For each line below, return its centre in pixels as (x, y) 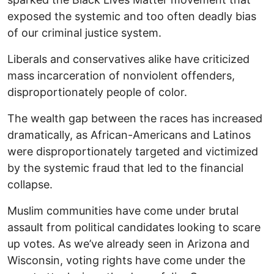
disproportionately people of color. (97, 92)
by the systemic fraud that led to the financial (125, 168)
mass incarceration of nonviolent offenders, (121, 76)
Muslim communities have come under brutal (123, 211)
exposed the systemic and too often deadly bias (132, 17)
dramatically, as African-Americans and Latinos (129, 135)
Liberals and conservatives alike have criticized (128, 59)
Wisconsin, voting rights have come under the (126, 261)
